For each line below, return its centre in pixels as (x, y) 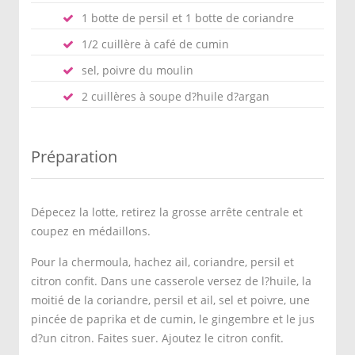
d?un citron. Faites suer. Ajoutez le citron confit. (157, 338)
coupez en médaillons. (91, 231)
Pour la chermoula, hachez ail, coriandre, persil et (162, 262)
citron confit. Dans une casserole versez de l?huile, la (171, 281)
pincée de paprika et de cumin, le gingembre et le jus (173, 319)
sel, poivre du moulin (137, 70)
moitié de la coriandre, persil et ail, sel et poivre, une (170, 300)
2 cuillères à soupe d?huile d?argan (176, 96)
